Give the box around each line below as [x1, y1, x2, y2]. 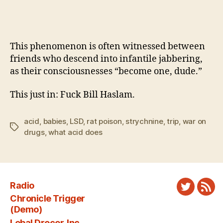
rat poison [87, 116, 122, 126]
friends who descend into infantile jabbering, [10, 53, 203, 65]
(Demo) [10, 204, 42, 215]
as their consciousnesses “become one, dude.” [10, 65, 202, 77]
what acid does [48, 127, 103, 137]
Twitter [185, 187, 214, 198]
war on [182, 116, 207, 126]
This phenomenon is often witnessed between [10, 40, 205, 52]
